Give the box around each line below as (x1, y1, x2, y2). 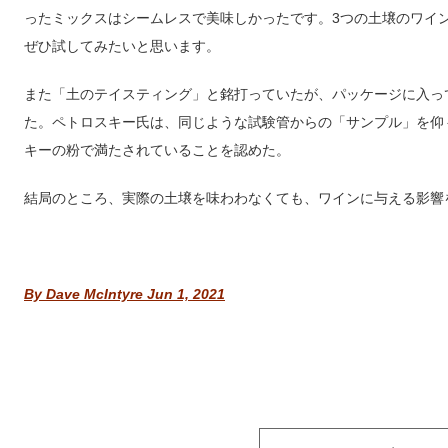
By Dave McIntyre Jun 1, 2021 (24, 286, 225, 302)
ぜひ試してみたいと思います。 (24, 38, 220, 54)
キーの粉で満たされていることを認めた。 (24, 142, 290, 158)
